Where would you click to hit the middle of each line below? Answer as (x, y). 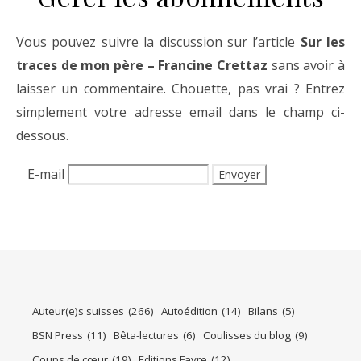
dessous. (42, 135)
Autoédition (189, 311)
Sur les (322, 42)
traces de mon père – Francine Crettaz (142, 65)
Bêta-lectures (146, 335)
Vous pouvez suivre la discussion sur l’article (162, 42)
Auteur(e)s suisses (78, 311)
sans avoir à (306, 65)
